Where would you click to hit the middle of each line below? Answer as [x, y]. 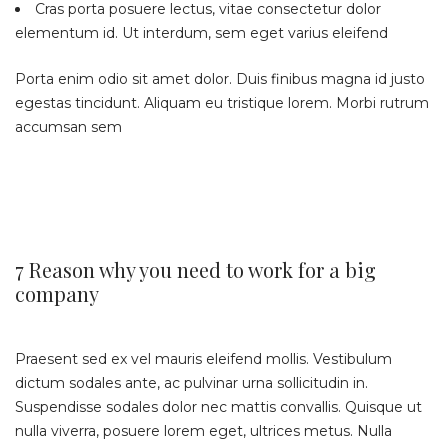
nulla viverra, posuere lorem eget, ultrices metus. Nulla [203, 431]
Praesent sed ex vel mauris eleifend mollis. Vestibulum [203, 359]
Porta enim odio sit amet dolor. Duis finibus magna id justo [220, 79]
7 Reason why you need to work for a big [195, 269]
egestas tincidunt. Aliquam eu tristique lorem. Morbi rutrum [222, 103]
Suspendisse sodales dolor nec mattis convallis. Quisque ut [218, 407]
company [57, 293]
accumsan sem [68, 127]
